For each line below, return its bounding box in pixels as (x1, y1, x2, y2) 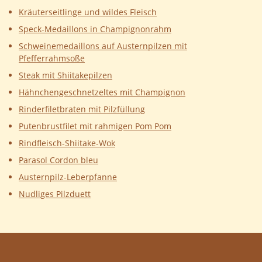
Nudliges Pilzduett (19, 188, 91, 200)
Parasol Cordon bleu (19, 154, 98, 166)
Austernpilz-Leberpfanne (19, 171, 117, 183)
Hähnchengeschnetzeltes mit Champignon (19, 87, 185, 98)
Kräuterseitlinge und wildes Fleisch (19, 6, 157, 18)
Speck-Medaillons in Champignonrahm (19, 23, 171, 35)
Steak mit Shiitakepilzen (19, 70, 112, 81)
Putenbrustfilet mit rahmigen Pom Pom (19, 120, 171, 132)
